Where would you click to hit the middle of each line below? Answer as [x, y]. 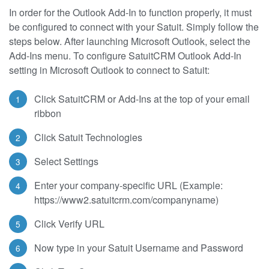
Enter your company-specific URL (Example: [128, 185]
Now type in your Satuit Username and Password [139, 247]
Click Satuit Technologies [88, 137]
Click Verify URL [69, 223]
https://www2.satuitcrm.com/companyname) [126, 199]
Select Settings [66, 161]
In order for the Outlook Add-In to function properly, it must [130, 12]
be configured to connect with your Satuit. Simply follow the [134, 26]
